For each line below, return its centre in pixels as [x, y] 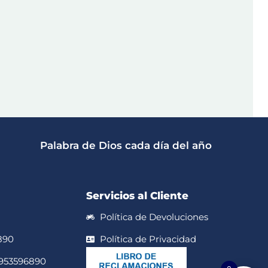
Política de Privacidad [148, 239]
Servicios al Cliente [138, 195]
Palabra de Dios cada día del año [126, 145]
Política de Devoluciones [154, 217]
